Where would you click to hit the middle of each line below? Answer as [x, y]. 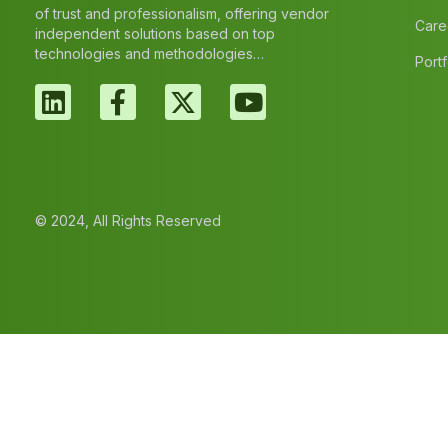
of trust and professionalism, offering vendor [182, 14]
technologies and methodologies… [149, 54]
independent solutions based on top [155, 34]
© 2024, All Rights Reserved [128, 221]
